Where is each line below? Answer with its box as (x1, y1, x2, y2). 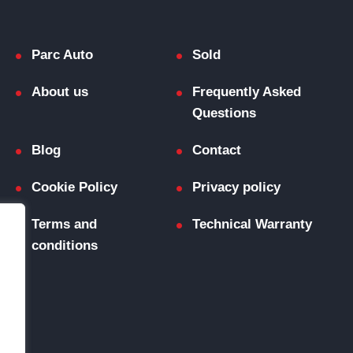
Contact (191, 143, 241, 158)
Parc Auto (31, 47, 93, 63)
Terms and (31, 217, 97, 232)
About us (31, 84, 88, 100)
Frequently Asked (191, 84, 301, 100)
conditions (31, 238, 98, 254)
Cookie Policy (31, 180, 117, 195)
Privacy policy (191, 180, 281, 195)
